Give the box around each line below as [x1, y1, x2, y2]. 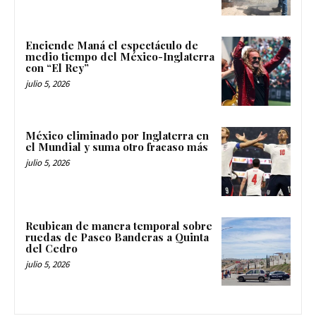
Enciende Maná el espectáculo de [25, 38, 198, 53]
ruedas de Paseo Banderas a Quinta [25, 229, 209, 244]
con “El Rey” [25, 61, 89, 75]
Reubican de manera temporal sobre [25, 218, 212, 233]
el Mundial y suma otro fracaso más [25, 139, 208, 154]
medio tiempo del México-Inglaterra [25, 49, 214, 64]
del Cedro [25, 241, 78, 255]
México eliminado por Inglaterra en [25, 128, 209, 142]
